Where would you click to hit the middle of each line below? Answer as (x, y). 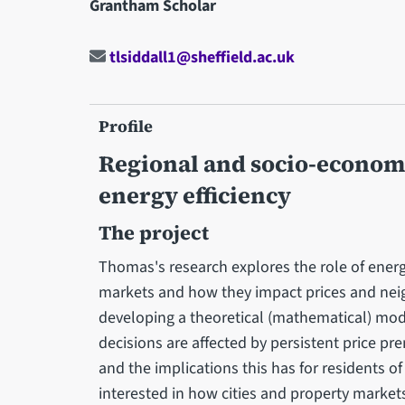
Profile (125, 126)
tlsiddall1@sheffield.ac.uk (200, 57)
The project (153, 232)
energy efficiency (194, 195)
